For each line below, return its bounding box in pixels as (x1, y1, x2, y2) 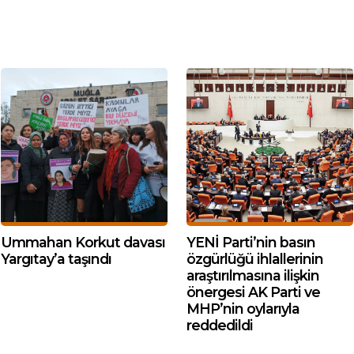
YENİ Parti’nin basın (186, 234, 315, 250)
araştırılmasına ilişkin (186, 267, 319, 284)
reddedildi (186, 317, 253, 333)
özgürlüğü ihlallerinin (186, 250, 323, 267)
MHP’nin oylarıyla (186, 300, 299, 317)
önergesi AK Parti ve (186, 284, 320, 300)
